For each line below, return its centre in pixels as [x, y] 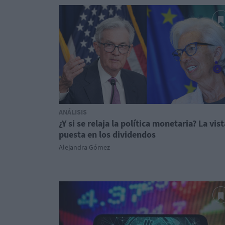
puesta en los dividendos [107, 134]
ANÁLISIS [73, 112]
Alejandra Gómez [84, 147]
